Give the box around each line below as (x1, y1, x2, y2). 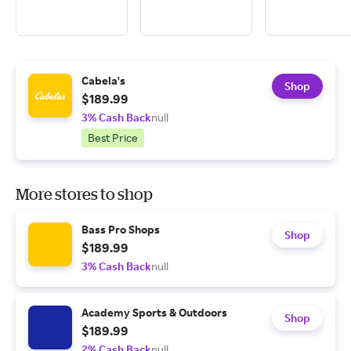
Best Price (88, 131, 138, 144)
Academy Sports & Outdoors (81, 306, 227, 319)
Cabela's (81, 74, 125, 87)
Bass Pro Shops (81, 223, 160, 236)
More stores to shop (16, 185, 153, 203)
